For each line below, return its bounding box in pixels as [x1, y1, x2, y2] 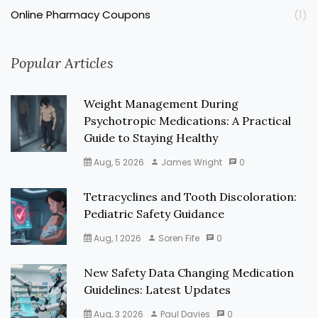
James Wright [159, 156, 223, 169]
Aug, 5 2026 [92, 156, 145, 169]
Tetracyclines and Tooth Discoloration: [84, 190, 297, 204]
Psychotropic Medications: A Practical [84, 114, 292, 128]
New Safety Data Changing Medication [84, 265, 295, 280]
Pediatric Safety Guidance [84, 207, 225, 221]
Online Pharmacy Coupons [11, 7, 150, 23]
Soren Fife [156, 232, 200, 245]
